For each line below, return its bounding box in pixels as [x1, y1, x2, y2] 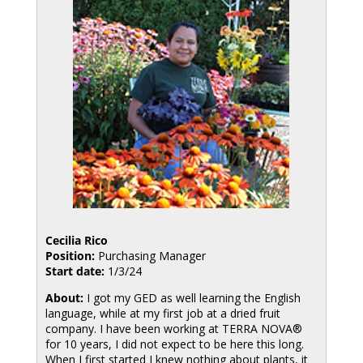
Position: [45, 248, 95, 263]
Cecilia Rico [45, 233, 108, 248]
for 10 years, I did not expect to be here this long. [45, 336, 304, 352]
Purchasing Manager [94, 248, 206, 263]
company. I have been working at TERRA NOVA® [45, 321, 302, 336]
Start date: [45, 263, 105, 279]
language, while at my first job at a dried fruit [45, 305, 280, 321]
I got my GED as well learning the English [83, 290, 301, 305]
